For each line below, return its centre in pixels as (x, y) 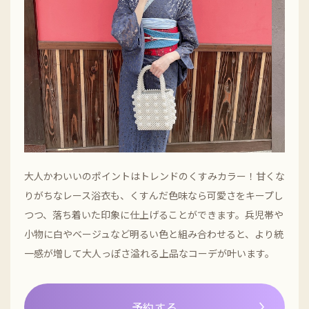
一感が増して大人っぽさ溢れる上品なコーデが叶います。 (149, 253)
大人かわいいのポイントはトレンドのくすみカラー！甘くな (154, 176)
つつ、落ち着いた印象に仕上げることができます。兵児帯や (154, 214)
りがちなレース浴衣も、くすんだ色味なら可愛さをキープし (154, 195)
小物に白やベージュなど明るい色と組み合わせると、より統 (154, 233)
